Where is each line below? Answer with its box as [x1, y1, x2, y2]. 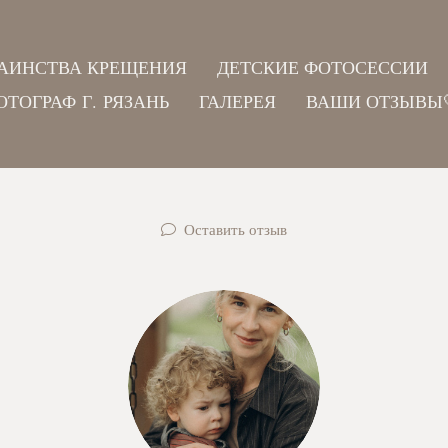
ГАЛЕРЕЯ [198, 89, 276, 113]
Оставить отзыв [183, 219, 287, 239]
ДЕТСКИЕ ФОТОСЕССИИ [216, 55, 428, 79]
